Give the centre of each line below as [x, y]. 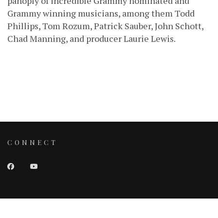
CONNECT [33, 142]
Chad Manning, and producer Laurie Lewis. [91, 38]
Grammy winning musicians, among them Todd [101, 13]
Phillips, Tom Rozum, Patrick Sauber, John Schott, [105, 26]
